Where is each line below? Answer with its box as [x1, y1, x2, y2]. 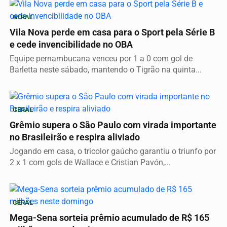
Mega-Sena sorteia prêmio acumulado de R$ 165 [10, 212, 209, 223]
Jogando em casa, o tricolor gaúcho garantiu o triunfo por [10, 146, 216, 156]
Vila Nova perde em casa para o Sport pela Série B [10, 27, 215, 37]
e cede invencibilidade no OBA [10, 39, 133, 50]
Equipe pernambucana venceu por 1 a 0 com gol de [10, 53, 193, 63]
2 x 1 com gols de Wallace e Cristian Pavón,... [10, 157, 171, 167]
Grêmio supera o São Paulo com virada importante [10, 120, 216, 130]
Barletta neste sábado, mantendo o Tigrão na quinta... [10, 64, 202, 74]
